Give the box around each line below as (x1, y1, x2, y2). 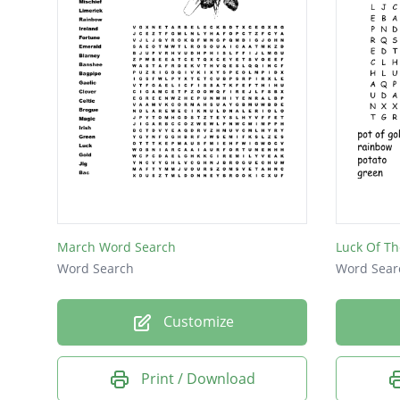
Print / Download (141, 368, 255, 388)
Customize (159, 311, 234, 331)
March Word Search (57, 237, 176, 255)
